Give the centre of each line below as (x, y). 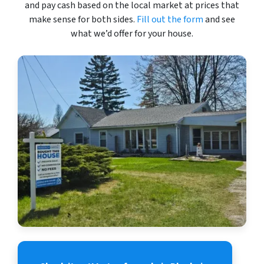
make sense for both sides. (83, 20)
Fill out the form (170, 20)
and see (219, 20)
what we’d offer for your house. (132, 34)
